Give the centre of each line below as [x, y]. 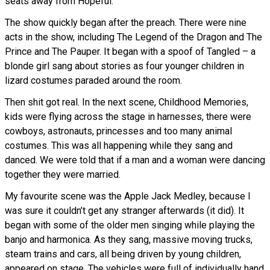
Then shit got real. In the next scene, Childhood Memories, [127, 102]
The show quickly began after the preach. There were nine [126, 23]
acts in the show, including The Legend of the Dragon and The [133, 37]
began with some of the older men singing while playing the [130, 225]
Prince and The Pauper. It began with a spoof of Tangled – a [130, 52]
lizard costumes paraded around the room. [93, 81]
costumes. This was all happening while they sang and [119, 146]
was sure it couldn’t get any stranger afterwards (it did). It [124, 211]
